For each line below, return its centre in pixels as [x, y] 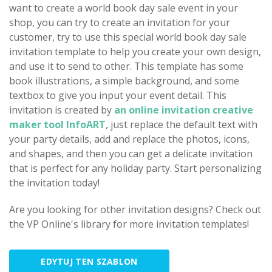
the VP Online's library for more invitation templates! [129, 224]
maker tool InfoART [57, 124]
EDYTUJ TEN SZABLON [89, 261]
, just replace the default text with [182, 124]
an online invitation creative [184, 110]
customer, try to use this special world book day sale [128, 37]
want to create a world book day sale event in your [124, 8]
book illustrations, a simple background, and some [124, 81]
